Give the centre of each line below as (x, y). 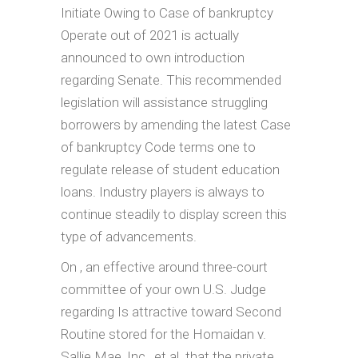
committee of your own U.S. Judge (163, 289)
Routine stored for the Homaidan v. (163, 334)
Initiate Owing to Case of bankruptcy (167, 12)
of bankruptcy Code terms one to (158, 147)
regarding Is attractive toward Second (171, 311)
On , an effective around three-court (164, 267)
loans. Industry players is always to (163, 191)
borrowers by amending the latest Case (176, 124)
